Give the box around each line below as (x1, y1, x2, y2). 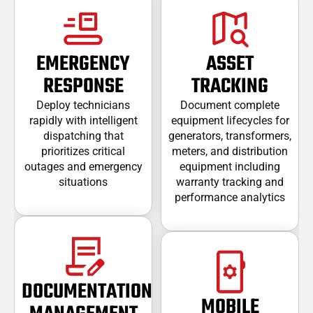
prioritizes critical (41, 144, 125, 158)
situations (59, 175, 108, 189)
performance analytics (175, 190, 285, 204)
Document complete (180, 98, 279, 112)
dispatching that (43, 129, 124, 143)
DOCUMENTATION (22, 276, 152, 309)
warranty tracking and (176, 175, 284, 189)
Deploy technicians (36, 98, 130, 112)
